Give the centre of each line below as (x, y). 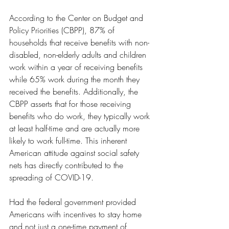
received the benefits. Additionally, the (75, 92)
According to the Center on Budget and (77, 18)
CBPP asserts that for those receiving (71, 104)
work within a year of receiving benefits (77, 67)
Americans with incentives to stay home (77, 214)
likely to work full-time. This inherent (69, 141)
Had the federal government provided (74, 202)
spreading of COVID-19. (53, 178)
